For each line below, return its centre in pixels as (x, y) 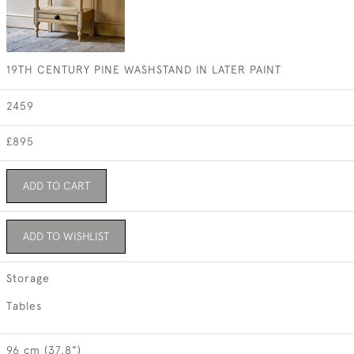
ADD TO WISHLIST (66, 236)
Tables (24, 306)
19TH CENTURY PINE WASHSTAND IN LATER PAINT (143, 70)
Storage (28, 278)
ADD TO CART (56, 186)
